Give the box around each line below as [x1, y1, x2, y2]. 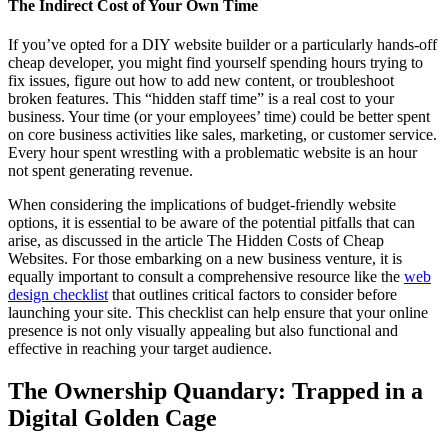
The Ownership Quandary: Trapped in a [8, 377, 423, 404]
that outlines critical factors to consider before [108, 285, 397, 303]
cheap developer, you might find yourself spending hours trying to [8, 53, 423, 71]
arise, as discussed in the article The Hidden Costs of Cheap [8, 231, 384, 249]
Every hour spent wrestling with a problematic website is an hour [8, 143, 417, 161]
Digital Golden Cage [8, 404, 217, 431]
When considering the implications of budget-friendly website [8, 195, 396, 213]
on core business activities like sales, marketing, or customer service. [8, 125, 437, 143]
